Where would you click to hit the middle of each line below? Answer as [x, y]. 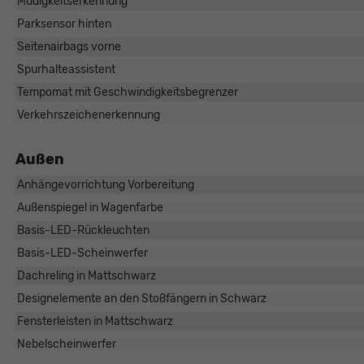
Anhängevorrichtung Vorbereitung [105, 185]
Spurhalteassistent [66, 70]
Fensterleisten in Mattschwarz [95, 322]
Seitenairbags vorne [69, 47]
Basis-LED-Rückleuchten [83, 231]
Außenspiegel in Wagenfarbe [90, 208]
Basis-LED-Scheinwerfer [82, 253]
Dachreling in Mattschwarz [86, 276]
